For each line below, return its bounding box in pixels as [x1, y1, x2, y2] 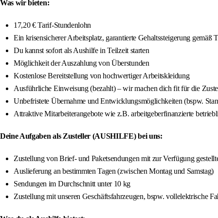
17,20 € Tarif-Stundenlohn [14, 21, 91, 30]
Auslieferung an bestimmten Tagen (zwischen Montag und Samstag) [14, 167, 214, 176]
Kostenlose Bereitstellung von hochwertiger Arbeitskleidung [14, 72, 190, 80]
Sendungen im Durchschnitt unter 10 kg [14, 180, 131, 188]
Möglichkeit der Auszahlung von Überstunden [14, 59, 149, 68]
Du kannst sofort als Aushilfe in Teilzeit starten [14, 46, 149, 55]
